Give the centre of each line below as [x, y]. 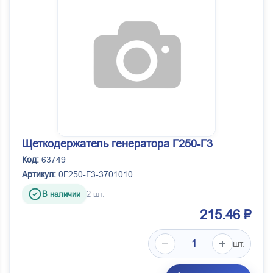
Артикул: [39, 175]
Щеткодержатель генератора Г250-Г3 [117, 144]
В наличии [61, 194]
